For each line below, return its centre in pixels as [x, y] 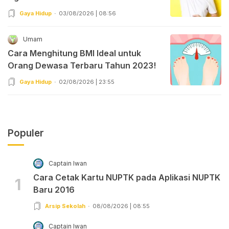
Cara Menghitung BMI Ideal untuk [74, 53]
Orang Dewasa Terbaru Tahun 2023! [82, 65]
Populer [26, 133]
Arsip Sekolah [65, 206]
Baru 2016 [54, 189]
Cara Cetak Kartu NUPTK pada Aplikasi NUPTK [127, 177]
